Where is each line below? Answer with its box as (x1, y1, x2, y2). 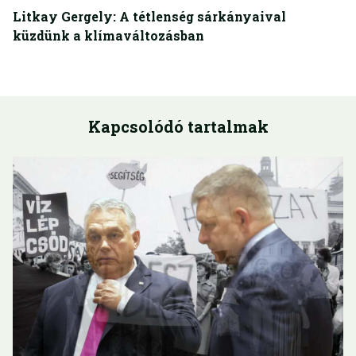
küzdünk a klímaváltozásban (13, 27, 204, 44)
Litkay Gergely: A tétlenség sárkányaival (13, 8, 286, 25)
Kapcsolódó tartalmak (87, 116, 269, 137)
